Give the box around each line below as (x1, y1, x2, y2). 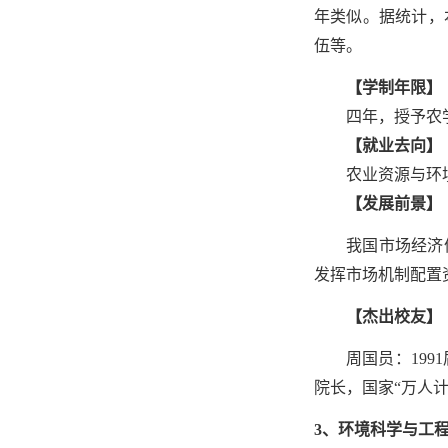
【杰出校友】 (346, 308, 442, 325)
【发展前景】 (346, 195, 442, 212)
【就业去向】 (346, 137, 442, 154)
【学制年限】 (346, 79, 442, 96)
